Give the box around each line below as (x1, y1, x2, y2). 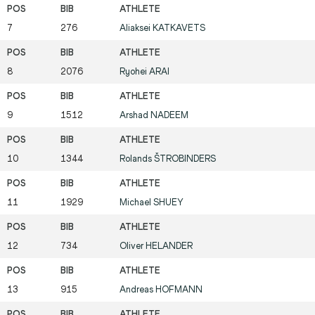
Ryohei (120, 66, 149, 77)
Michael (120, 197, 153, 208)
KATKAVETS (153, 22, 205, 34)
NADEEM (150, 110, 188, 121)
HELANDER (146, 240, 193, 252)
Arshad (120, 110, 150, 121)
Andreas (120, 284, 155, 295)
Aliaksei (120, 22, 153, 34)
